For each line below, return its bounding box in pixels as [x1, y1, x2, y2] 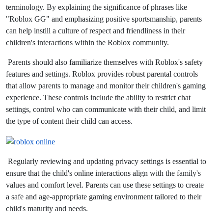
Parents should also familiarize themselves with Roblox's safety [8, 58, 203, 67]
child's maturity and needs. [6, 204, 88, 213]
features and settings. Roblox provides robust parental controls [6, 70, 198, 79]
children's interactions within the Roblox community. [6, 38, 169, 47]
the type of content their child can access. [6, 117, 133, 126]
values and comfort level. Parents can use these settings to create [6, 180, 204, 189]
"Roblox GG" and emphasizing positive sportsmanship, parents [6, 15, 202, 24]
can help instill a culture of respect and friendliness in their [6, 27, 185, 35]
